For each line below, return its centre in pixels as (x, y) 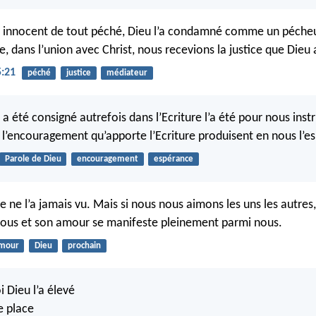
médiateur (127, 73)
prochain (84, 245)
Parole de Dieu (33, 159)
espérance (173, 159)
